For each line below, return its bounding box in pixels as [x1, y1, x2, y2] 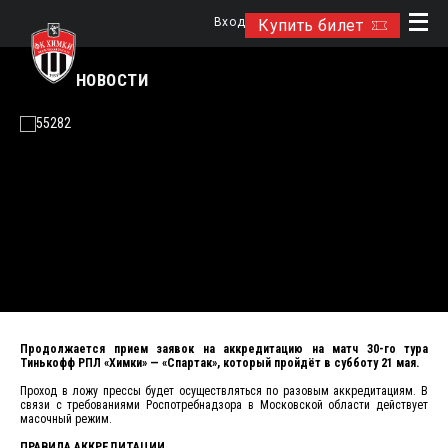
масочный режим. [20, 412, 112, 426]
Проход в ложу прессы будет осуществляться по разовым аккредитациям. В [20, 384, 428, 398]
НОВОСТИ [76, 70, 148, 90]
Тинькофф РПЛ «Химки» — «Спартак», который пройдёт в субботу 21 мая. [20, 356, 419, 370]
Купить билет [258, 16, 363, 35]
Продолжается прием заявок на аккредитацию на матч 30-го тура [20, 342, 428, 356]
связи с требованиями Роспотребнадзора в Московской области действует [20, 398, 428, 412]
